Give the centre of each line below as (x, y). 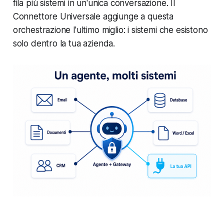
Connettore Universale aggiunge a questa (93, 16)
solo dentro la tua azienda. (64, 43)
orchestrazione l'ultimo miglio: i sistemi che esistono (110, 30)
